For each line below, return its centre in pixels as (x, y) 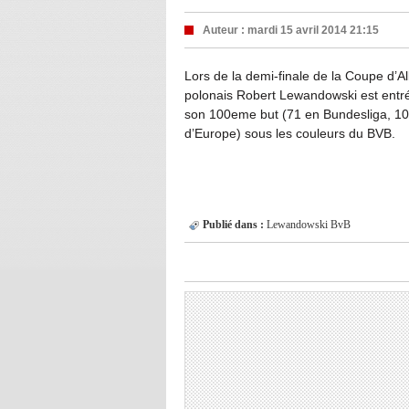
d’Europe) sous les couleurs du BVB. (290, 133)
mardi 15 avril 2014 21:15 (313, 30)
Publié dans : (233, 224)
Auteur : (225, 30)
